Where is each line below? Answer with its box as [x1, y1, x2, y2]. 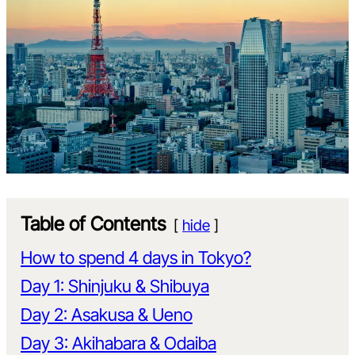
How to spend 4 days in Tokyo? [21, 247, 251, 269]
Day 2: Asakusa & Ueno [21, 304, 193, 326]
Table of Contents [21, 212, 166, 236]
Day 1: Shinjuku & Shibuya [21, 276, 209, 297]
